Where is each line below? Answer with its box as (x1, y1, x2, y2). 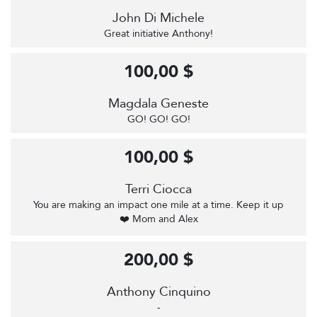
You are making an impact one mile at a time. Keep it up (33, 198, 284, 212)
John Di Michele (113, 9, 204, 28)
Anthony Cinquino (106, 283, 211, 301)
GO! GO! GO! (127, 113, 190, 127)
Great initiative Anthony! (104, 27, 213, 41)
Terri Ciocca (125, 180, 192, 199)
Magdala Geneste (108, 95, 209, 113)
